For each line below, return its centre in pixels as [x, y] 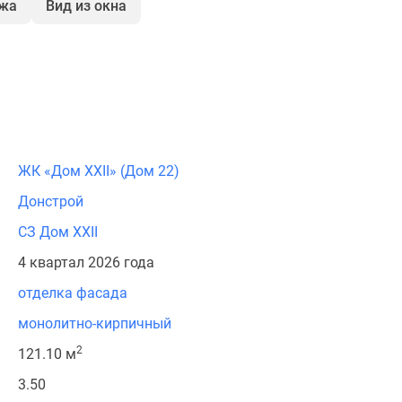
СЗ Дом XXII [58, 232]
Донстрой [51, 201]
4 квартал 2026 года [86, 262]
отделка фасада [73, 293]
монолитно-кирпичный [95, 323]
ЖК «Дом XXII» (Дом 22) [99, 171]
